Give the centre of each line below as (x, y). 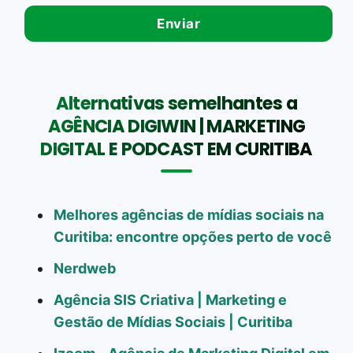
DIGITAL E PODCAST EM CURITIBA (176, 149)
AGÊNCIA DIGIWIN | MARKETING (176, 126)
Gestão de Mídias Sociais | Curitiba (173, 321)
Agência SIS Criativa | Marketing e (170, 299)
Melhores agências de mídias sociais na (189, 214)
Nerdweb (85, 268)
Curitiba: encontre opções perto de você (193, 236)
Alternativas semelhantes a (176, 103)
